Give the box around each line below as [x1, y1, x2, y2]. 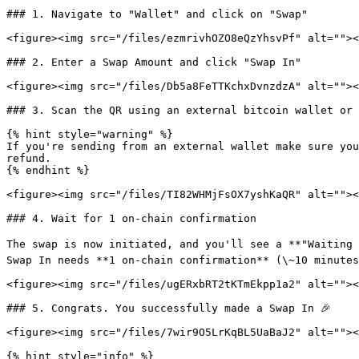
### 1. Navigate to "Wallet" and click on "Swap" [6, 8, 308, 20]
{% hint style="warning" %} [6, 128, 173, 140]
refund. [6, 152, 51, 164]
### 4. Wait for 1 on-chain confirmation [6, 212, 256, 224]
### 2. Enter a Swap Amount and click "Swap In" [6, 56, 301, 68]
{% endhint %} [6, 164, 90, 176]
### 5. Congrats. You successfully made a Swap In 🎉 [6, 302, 331, 314]
